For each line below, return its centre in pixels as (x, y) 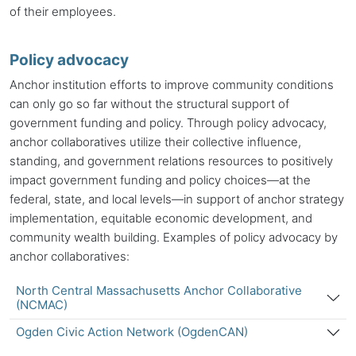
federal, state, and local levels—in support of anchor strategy (177, 199)
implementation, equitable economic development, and (161, 218)
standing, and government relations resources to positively (171, 161)
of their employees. (63, 12)
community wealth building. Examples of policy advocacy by (174, 237)
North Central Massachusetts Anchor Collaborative (159, 291)
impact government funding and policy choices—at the (160, 180)
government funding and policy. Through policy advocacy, (168, 122)
